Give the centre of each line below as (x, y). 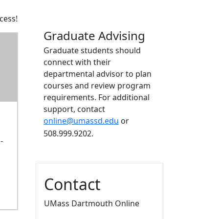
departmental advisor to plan (98, 74)
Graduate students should (92, 50)
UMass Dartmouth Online (92, 203)
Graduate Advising (94, 35)
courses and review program (97, 86)
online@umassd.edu (81, 121)
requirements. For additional (97, 97)
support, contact (74, 109)
